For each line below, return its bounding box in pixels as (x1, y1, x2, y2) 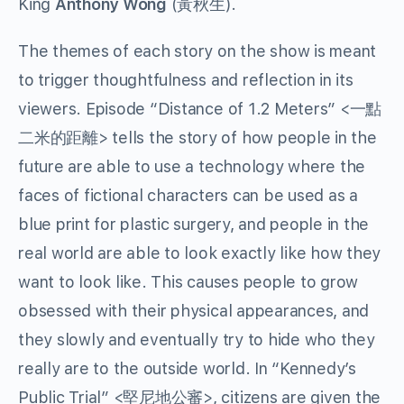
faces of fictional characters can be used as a (18, 186, 358, 206)
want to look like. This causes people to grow (18, 272, 359, 292)
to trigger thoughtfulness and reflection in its (18, 70, 353, 90)
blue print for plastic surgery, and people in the (18, 215, 370, 234)
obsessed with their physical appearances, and (18, 301, 370, 321)
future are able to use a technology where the (18, 157, 366, 177)
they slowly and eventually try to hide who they (18, 330, 375, 350)
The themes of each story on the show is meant (18, 41, 377, 61)
